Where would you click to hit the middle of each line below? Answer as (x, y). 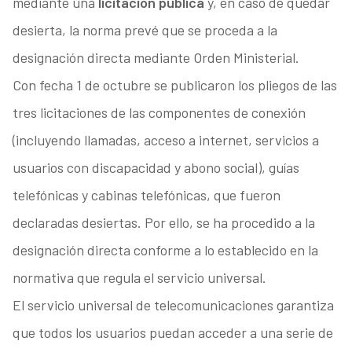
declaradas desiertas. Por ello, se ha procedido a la (163, 223)
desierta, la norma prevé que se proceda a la (145, 30)
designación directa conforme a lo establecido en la (165, 250)
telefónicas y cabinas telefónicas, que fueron (146, 195)
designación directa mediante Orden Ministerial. (156, 58)
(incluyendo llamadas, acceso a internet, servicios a (165, 140)
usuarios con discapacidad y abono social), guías (156, 168)
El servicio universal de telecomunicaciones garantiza (173, 305)
